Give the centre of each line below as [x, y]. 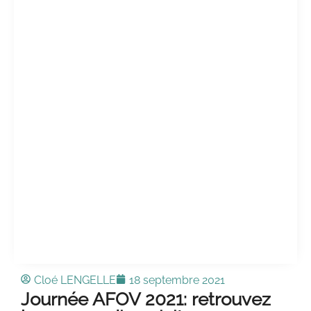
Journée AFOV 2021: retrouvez [146, 299]
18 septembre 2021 [177, 280]
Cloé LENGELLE [75, 280]
